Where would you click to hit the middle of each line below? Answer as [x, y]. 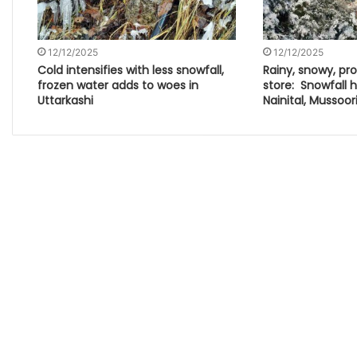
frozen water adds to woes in [118, 86]
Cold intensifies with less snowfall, [130, 71]
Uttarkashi [65, 101]
